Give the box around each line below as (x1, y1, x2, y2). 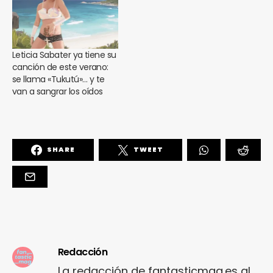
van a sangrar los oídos (12, 85, 103, 97)
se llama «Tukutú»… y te (12, 73, 105, 85)
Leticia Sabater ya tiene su (12, 48, 116, 61)
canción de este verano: (12, 60, 108, 73)
